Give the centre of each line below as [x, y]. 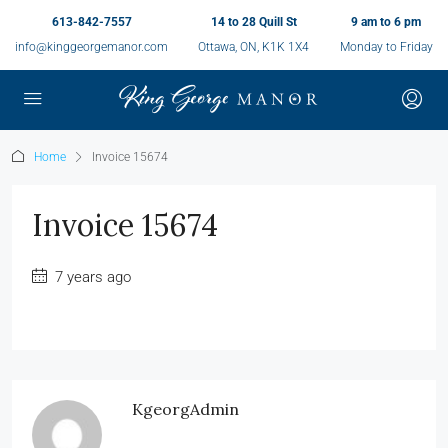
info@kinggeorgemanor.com [92, 47]
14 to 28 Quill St [253, 22]
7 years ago [91, 277]
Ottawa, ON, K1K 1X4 [254, 47]
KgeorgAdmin [185, 409]
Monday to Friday [386, 47]
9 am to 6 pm [386, 22]
